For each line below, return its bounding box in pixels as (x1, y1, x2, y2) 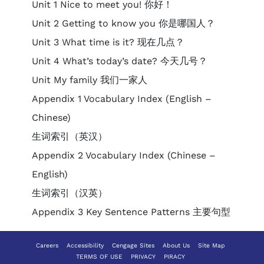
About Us (163, 242, 190, 249)
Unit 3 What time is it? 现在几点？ (31, 37, 184, 48)
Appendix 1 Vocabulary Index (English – (31, 93, 212, 104)
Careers (36, 242, 58, 249)
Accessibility (67, 242, 104, 249)
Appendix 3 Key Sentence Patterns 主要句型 (31, 206, 230, 217)
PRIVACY (131, 253, 156, 260)
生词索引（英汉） (31, 131, 107, 142)
